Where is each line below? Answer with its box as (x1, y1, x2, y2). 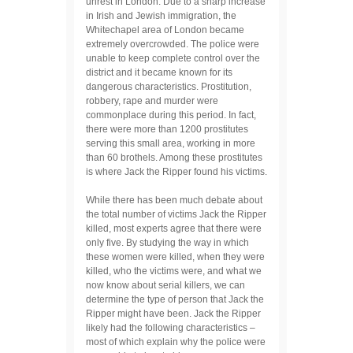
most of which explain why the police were (86, 336, 266, 347)
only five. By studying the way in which (86, 236, 249, 248)
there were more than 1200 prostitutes (86, 123, 248, 135)
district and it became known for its (86, 66, 232, 78)
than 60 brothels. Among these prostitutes (86, 151, 262, 163)
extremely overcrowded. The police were (86, 38, 259, 50)
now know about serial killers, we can (86, 279, 245, 291)
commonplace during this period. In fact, (86, 109, 256, 121)
